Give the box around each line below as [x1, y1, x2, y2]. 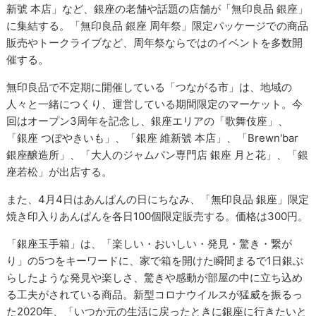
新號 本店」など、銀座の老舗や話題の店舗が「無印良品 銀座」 [6, 2, 309, 16]
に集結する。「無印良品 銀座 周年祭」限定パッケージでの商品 [6, 19, 309, 33]
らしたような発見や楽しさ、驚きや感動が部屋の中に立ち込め [6, 271, 303, 285]
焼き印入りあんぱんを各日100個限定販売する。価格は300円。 [6, 209, 309, 224]
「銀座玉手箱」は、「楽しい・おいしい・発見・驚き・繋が [6, 237, 293, 251]
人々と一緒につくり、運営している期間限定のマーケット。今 [6, 97, 303, 111]
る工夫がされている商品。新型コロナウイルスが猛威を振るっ [6, 288, 303, 302]
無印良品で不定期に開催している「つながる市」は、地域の [6, 80, 293, 95]
